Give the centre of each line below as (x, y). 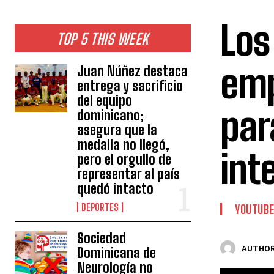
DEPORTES (100, 207)
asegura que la (117, 130)
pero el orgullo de (124, 160)
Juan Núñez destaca (133, 72)
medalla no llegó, (124, 145)
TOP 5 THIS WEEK (103, 39)
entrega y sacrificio (130, 86)
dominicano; (111, 116)
